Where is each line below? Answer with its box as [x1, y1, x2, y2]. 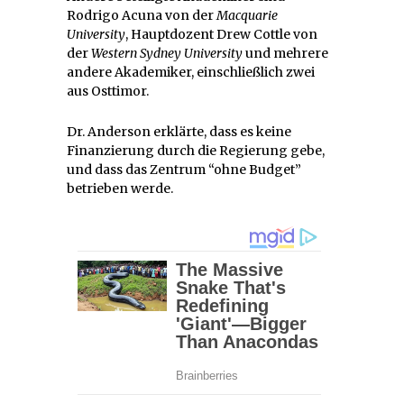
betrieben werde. [67, 179, 173, 197]
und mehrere [243, 44, 328, 61]
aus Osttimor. [67, 82, 149, 99]
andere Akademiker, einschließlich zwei [67, 63, 315, 80]
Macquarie [216, 6, 278, 23]
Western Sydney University [91, 44, 243, 61]
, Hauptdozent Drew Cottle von [125, 25, 317, 42]
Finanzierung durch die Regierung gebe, [67, 142, 325, 159]
